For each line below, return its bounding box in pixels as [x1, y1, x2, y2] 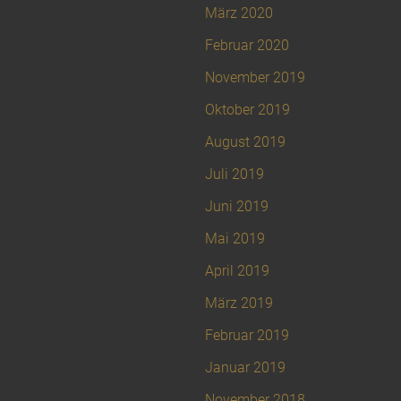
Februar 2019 [205, 327, 289, 345]
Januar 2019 [205, 359, 286, 377]
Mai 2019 [205, 230, 265, 248]
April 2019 [205, 262, 269, 280]
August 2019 [205, 133, 286, 151]
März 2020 [205, 4, 273, 22]
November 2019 [205, 69, 305, 87]
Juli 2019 [205, 166, 264, 183]
